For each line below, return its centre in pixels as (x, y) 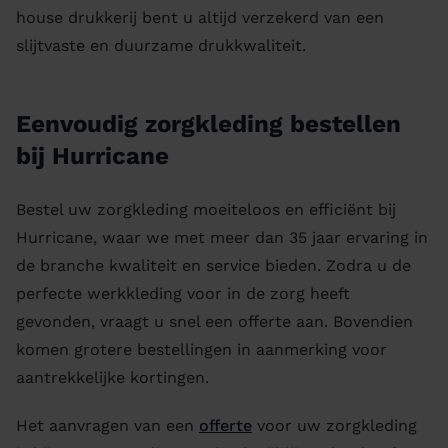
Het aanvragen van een (107, 425)
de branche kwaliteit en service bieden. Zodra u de (213, 265)
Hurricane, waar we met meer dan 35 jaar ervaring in (222, 237)
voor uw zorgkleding (334, 425)
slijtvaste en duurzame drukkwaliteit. (161, 45)
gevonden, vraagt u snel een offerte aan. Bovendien (214, 321)
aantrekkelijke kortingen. (112, 377)
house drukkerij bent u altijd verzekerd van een (200, 17)
